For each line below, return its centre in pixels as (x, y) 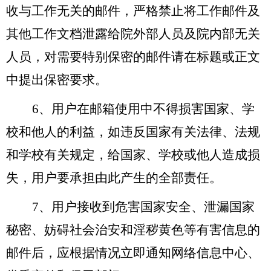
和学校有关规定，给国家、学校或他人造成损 (133, 155)
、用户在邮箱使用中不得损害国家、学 (147, 109)
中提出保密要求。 (57, 80)
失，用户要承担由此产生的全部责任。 (114, 178)
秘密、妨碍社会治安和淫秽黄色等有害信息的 (133, 230)
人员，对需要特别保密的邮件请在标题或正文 (133, 57)
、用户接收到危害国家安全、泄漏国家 (147, 207)
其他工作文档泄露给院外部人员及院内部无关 (133, 34)
